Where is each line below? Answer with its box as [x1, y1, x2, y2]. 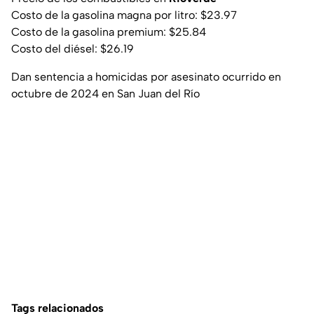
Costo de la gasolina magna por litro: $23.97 [11, 8, 237, 22]
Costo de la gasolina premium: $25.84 [11, 25, 206, 39]
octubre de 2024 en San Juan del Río [11, 87, 200, 101]
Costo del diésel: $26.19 [11, 42, 134, 56]
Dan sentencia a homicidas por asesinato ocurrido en [11, 70, 281, 84]
